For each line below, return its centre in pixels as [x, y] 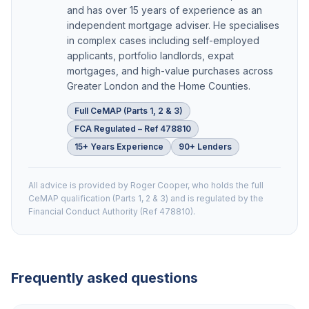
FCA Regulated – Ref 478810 [133, 129]
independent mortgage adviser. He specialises [173, 25]
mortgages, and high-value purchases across [170, 71]
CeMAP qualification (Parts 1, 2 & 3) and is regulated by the [146, 198]
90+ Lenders [205, 147]
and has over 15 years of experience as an [165, 10]
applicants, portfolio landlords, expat [150, 56]
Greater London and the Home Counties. [159, 86]
